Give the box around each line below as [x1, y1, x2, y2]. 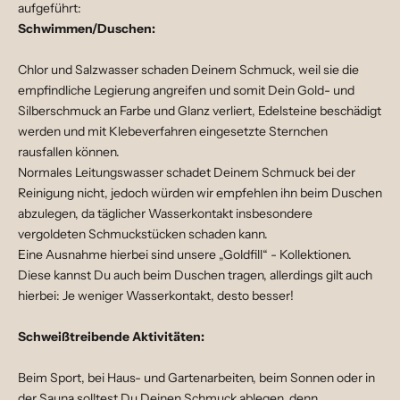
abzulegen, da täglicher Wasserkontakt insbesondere [18, 205, 312, 222]
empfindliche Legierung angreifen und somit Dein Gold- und [18, 82, 354, 99]
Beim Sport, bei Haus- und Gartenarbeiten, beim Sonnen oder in [18, 370, 375, 387]
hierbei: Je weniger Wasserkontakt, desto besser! [18, 287, 294, 304]
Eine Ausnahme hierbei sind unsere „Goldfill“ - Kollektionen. [18, 246, 352, 263]
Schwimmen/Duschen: [18, 21, 155, 37]
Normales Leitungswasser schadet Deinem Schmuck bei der [18, 164, 355, 181]
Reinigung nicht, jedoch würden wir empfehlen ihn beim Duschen [18, 185, 382, 202]
